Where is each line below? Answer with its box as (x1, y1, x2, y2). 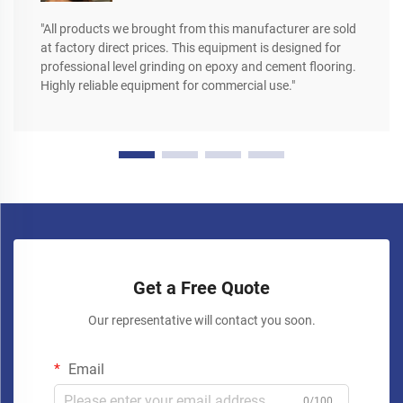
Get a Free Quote (133, 277, 270, 300)
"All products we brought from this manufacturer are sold (40, 22, 356, 37)
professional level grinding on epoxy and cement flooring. (40, 59, 356, 75)
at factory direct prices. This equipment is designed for (40, 40, 341, 56)
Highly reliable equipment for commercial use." (40, 78, 295, 94)
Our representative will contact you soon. (87, 313, 316, 328)
